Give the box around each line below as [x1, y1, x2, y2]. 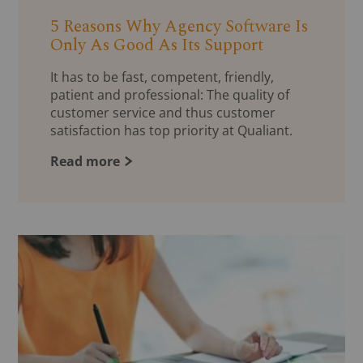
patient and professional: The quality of [50, 85, 290, 104]
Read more [50, 152, 121, 170]
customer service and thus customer [50, 103, 276, 122]
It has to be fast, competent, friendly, [50, 67, 275, 86]
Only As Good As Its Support [50, 32, 264, 58]
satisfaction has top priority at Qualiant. [50, 121, 293, 139]
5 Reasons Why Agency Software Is [50, 13, 309, 40]
